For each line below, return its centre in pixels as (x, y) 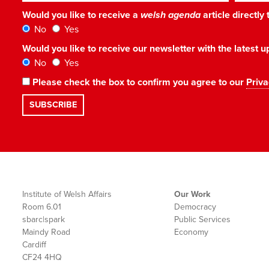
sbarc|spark (44, 219)
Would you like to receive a (81, 15)
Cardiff (34, 245)
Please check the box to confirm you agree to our (138, 82)
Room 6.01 (42, 207)
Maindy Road (46, 232)
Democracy (195, 207)
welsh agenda (171, 15)
